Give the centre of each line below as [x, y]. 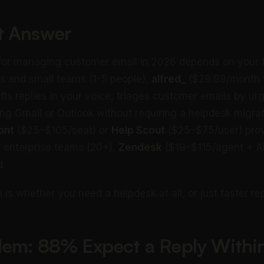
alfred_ [169, 79]
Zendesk [140, 147]
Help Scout [138, 130]
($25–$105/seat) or [63, 130]
